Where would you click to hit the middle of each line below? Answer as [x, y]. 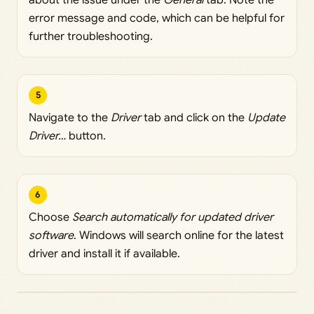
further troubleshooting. [91, 36]
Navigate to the [70, 117]
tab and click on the [194, 117]
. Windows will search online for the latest [179, 235]
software [51, 235]
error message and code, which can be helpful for [157, 18]
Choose [50, 217]
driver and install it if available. [104, 253]
